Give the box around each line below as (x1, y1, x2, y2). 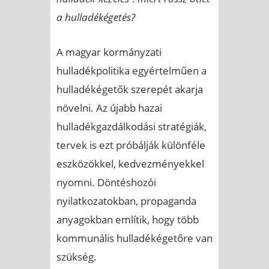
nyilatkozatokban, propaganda (56, 193, 196, 208)
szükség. (56, 249, 97, 264)
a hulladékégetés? (56, 10, 135, 24)
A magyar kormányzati (56, 44, 162, 59)
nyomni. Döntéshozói (56, 175, 156, 189)
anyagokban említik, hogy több (56, 212, 199, 226)
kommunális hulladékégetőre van (56, 231, 213, 245)
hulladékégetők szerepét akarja (56, 82, 203, 96)
